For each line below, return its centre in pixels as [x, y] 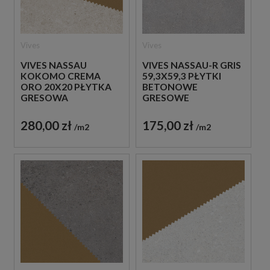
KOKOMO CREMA [61, 76]
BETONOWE [170, 86]
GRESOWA [44, 97]
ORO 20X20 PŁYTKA [66, 86]
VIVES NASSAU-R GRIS [191, 65]
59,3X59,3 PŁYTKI [181, 76]
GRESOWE [165, 97]
